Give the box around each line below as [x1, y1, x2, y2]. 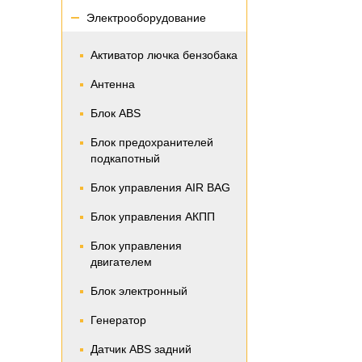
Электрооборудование [86, 11, 206, 24]
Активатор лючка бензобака [90, 48, 238, 61]
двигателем [90, 255, 152, 268]
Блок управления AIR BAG [90, 181, 230, 194]
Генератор [90, 314, 146, 326]
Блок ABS [90, 107, 141, 120]
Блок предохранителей [90, 136, 213, 149]
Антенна [90, 78, 135, 90]
